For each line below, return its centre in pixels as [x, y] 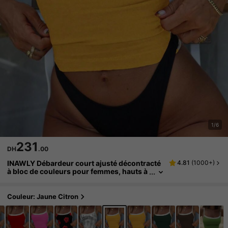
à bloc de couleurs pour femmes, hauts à [78, 172]
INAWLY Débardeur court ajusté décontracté [84, 163]
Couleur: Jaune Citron [43, 197]
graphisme [26, 180]
